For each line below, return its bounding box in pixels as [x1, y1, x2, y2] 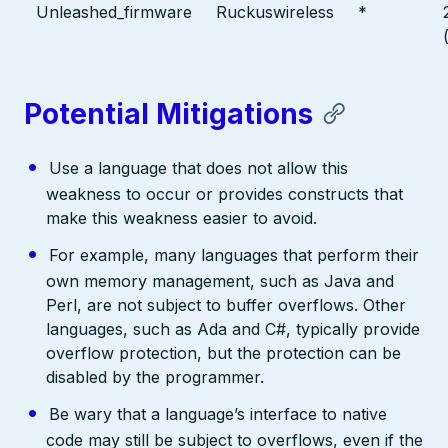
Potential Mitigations [24, 96, 313, 131]
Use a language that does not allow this [48, 157, 348, 178]
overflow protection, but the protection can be [46, 342, 402, 363]
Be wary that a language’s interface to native [48, 403, 387, 424]
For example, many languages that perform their [48, 244, 419, 265]
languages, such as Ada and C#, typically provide [46, 318, 421, 339]
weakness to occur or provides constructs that [46, 183, 404, 204]
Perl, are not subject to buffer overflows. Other [46, 294, 407, 315]
